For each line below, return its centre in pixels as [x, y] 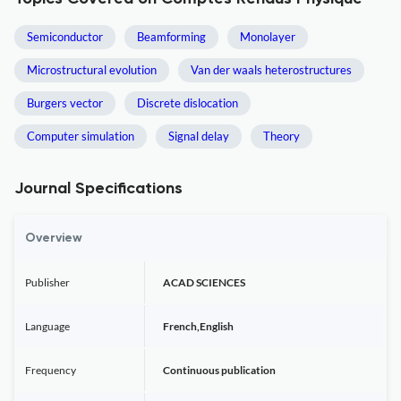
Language [47, 326]
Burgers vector [65, 103]
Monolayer [268, 37]
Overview [54, 238]
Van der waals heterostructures [271, 70]
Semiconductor [65, 37]
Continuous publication [219, 370]
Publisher [47, 282]
